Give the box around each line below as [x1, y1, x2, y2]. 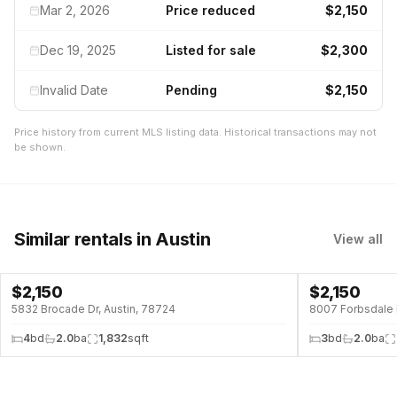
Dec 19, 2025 [40, 43, 116, 58]
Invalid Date [40, 82, 108, 97]
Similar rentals [14, 229, 133, 250]
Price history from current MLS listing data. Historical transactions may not [14, 126, 377, 138]
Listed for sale [166, 43, 256, 58]
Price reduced [166, 3, 255, 18]
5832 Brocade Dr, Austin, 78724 [12, 302, 175, 315]
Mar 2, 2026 [40, 3, 110, 18]
